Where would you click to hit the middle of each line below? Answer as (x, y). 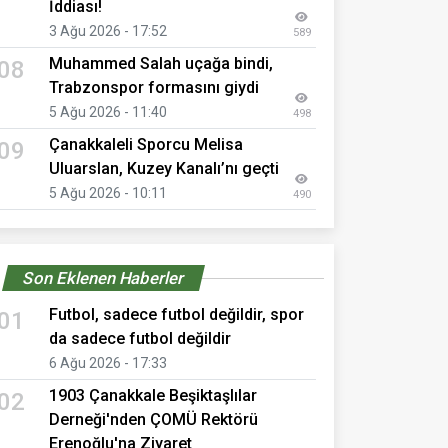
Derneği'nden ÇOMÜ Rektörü (153, 419)
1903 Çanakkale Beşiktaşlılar (153, 395)
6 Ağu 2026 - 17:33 (108, 362)
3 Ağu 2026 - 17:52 (108, 30)
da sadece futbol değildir (140, 338)
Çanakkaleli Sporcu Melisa (146, 144)
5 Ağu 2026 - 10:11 (108, 192)
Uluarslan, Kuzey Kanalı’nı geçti (164, 168)
